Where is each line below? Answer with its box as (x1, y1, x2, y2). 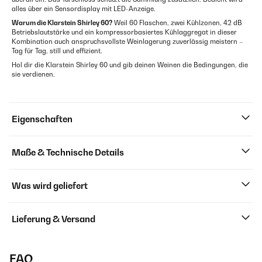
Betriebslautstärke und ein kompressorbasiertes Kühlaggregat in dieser (12, 28, 237, 37)
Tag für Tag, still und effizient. (12, 47, 102, 56)
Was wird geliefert (12, 181, 88, 191)
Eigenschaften (12, 114, 73, 125)
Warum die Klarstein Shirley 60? (12, 19, 112, 27)
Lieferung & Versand (12, 214, 95, 225)
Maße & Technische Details (12, 147, 124, 158)
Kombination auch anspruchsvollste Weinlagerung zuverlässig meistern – (12, 37, 243, 46)
